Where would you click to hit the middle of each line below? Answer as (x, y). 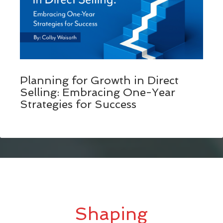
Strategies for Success (78, 104)
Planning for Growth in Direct (99, 80)
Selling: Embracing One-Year (98, 92)
